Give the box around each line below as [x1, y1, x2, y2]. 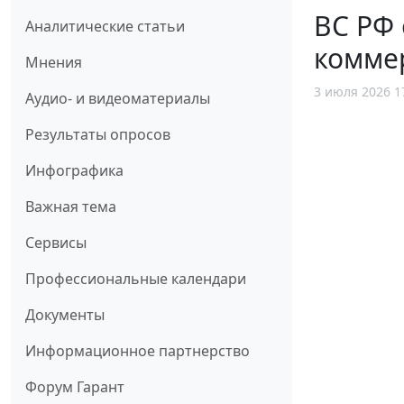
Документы [25, 304, 105, 325]
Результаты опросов [25, 124, 170, 144]
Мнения [25, 51, 82, 72]
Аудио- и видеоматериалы [25, 87, 210, 108]
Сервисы [25, 232, 87, 252]
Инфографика [25, 160, 124, 180]
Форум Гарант [25, 376, 124, 397]
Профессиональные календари [25, 268, 246, 289]
